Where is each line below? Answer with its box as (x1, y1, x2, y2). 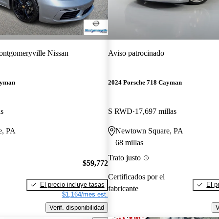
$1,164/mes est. (62, 190, 108, 198)
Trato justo (108, 153, 141, 162)
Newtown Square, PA (115, 127, 183, 135)
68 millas (115, 138, 143, 147)
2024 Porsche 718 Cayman (108, 79, 182, 87)
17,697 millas (134, 107, 176, 116)
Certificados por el (108, 172, 165, 181)
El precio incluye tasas (40, 180, 105, 188)
